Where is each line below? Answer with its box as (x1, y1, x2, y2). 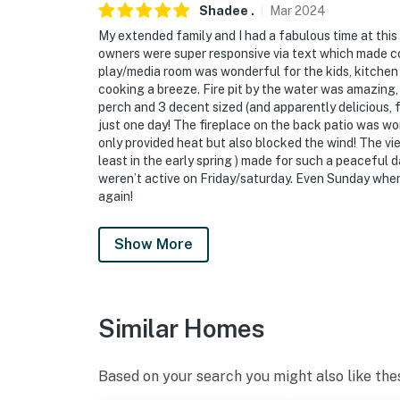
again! (98, 189, 133, 204)
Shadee (199, 4, 248, 19)
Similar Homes (98, 313, 265, 344)
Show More (114, 236, 193, 254)
